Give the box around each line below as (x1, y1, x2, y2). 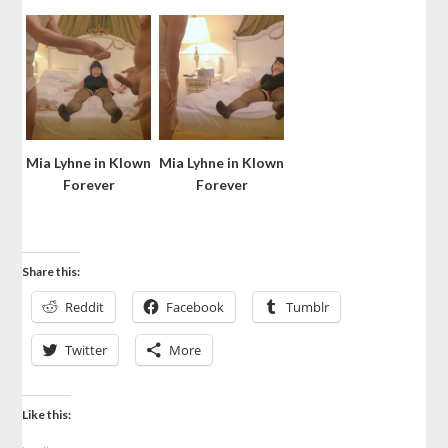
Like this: (22, 407, 72, 423)
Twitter (65, 341, 108, 360)
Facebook (166, 298, 225, 317)
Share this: (22, 264, 81, 280)
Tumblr (286, 298, 330, 317)
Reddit (65, 298, 105, 317)
